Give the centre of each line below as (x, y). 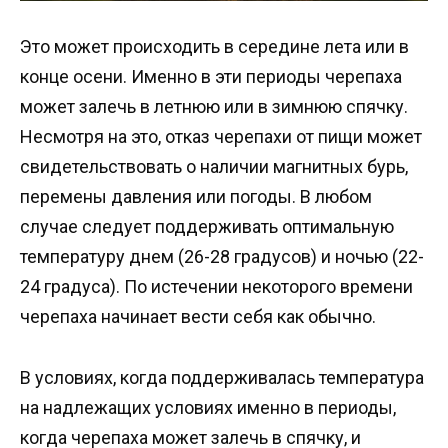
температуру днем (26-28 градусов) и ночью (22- (222, 257)
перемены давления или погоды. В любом (196, 197)
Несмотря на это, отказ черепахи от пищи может (221, 137)
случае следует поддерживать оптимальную (207, 227)
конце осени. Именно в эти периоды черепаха (211, 77)
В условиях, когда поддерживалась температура (222, 377)
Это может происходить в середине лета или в (214, 47)
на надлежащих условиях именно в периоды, (208, 407)
